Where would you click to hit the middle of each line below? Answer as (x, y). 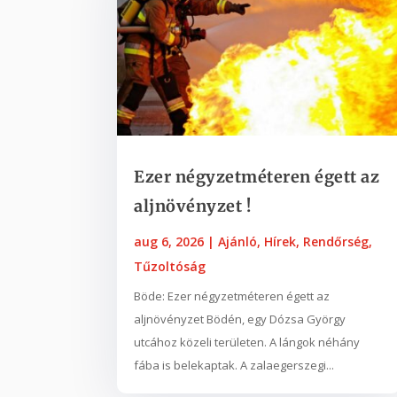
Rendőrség (336, 241)
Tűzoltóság (170, 266)
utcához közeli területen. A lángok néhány (247, 342)
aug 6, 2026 (169, 241)
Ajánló (237, 241)
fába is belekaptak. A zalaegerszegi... (234, 365)
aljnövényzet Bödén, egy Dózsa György (240, 319)
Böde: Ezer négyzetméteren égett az (232, 296)
